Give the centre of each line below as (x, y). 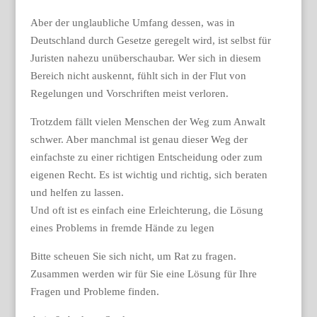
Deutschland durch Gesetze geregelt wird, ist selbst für (150, 40)
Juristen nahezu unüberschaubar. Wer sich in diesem (145, 58)
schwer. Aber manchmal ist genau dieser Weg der (139, 139)
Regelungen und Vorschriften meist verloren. (129, 93)
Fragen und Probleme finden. (94, 292)
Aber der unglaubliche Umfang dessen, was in (132, 23)
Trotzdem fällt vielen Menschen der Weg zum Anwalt (148, 122)
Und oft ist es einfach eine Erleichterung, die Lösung (146, 210)
